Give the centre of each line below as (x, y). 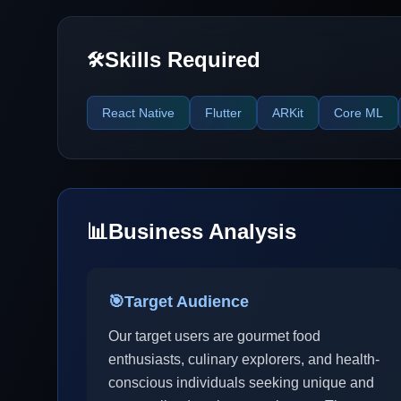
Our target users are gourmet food (214, 336)
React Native (138, 113)
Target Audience (187, 302)
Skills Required (183, 60)
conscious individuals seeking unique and (241, 383)
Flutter (223, 113)
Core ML (358, 113)
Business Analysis (202, 231)
